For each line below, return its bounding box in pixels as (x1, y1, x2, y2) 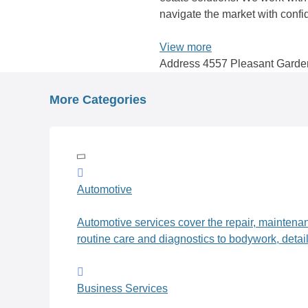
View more (159, 41, 212, 54)
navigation (159, 90, 210, 102)
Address (159, 58, 200, 70)
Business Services (77, 283, 168, 295)
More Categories (49, 93, 146, 107)
